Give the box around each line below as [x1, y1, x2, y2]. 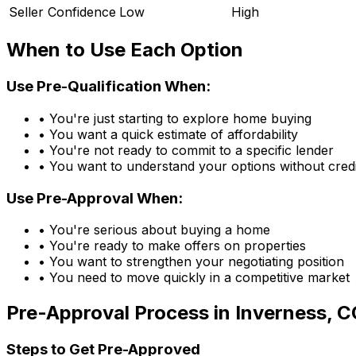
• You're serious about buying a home [38, 222, 270, 238]
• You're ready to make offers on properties [38, 238, 306, 254]
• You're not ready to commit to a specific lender [38, 141, 334, 158]
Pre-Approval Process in [6, 301, 235, 325]
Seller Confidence [9, 4, 116, 21]
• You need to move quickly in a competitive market [38, 269, 350, 286]
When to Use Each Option [6, 38, 243, 62]
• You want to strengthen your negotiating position [38, 253, 344, 270]
